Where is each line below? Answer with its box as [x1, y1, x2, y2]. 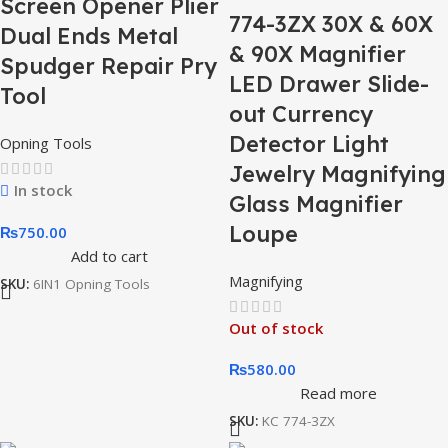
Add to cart [71, 245, 148, 266]
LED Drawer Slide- [229, 70, 429, 98]
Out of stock [229, 317, 323, 338]
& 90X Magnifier [229, 40, 406, 68]
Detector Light [229, 130, 389, 158]
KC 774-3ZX [262, 411, 335, 430]
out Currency [229, 100, 373, 128]
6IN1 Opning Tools [33, 274, 150, 293]
